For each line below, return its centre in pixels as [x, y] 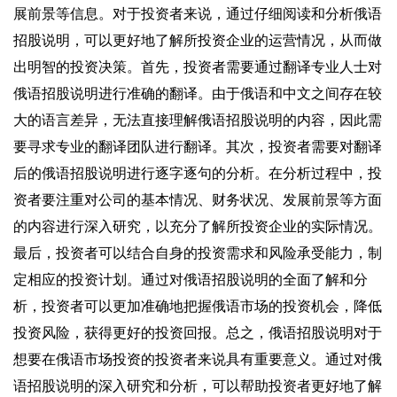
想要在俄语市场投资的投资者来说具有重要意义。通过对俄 [198, 359]
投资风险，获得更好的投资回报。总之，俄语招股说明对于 [198, 332]
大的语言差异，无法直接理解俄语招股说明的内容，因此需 [198, 120]
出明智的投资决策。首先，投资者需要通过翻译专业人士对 [198, 66]
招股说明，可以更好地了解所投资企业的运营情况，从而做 [198, 40]
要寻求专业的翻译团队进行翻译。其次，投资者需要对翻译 [198, 146]
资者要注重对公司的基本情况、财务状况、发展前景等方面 [198, 199]
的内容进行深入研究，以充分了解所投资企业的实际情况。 [198, 226]
